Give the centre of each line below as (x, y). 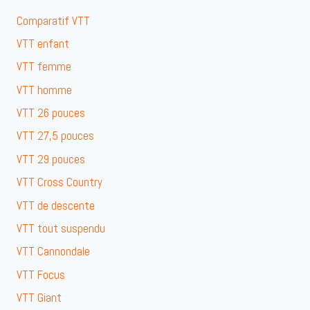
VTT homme (44, 90)
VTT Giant (39, 298)
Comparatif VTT (53, 20)
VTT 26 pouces (51, 113)
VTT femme (44, 67)
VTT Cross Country (60, 182)
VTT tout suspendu (61, 228)
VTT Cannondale (53, 252)
